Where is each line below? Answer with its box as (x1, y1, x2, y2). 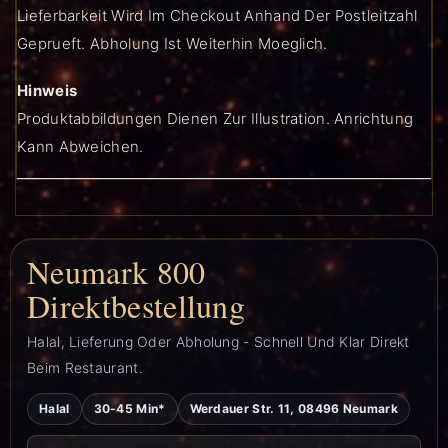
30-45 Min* (93, 401, 166, 417)
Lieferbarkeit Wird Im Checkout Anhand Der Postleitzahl (17, 6, 418, 26)
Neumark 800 (27, 250, 206, 294)
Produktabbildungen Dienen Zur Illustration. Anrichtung (17, 108, 414, 128)
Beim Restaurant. (27, 359, 143, 377)
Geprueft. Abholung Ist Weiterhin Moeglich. (17, 34, 328, 54)
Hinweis (17, 80, 78, 100)
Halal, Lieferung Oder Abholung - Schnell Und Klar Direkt (27, 333, 410, 351)
